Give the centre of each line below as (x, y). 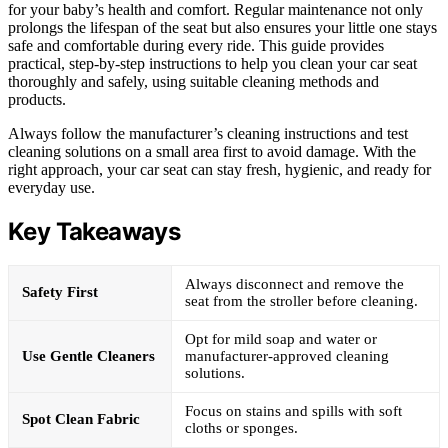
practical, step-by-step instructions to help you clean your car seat (212, 63)
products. (37, 99)
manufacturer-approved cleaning (287, 356)
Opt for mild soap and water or (281, 339)
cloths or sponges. (241, 428)
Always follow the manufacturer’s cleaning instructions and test (208, 133)
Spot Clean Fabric (81, 419)
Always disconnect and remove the (294, 284)
